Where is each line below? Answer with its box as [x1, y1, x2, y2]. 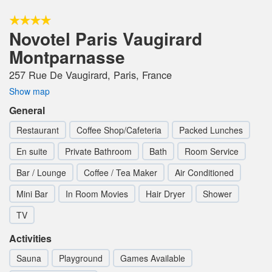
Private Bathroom [65, 145, 132, 158]
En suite [16, 145, 47, 158]
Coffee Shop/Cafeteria [76, 124, 161, 137]
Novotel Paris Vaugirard [9, 26, 202, 52]
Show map [9, 85, 50, 98]
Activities [9, 231, 52, 246]
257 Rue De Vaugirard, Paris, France [9, 67, 172, 83]
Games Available [120, 252, 185, 265]
